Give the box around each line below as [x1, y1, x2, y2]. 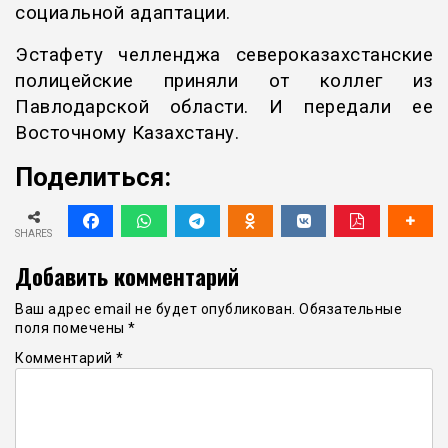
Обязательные [299, 300, 402, 317]
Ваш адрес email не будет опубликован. [15, 300, 296, 317]
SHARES [15, 227, 52, 239]
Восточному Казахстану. [15, 122, 239, 145]
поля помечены [15, 319, 128, 336]
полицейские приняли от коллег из [15, 70, 433, 93]
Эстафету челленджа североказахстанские [15, 44, 433, 67]
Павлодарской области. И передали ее [15, 96, 433, 119]
